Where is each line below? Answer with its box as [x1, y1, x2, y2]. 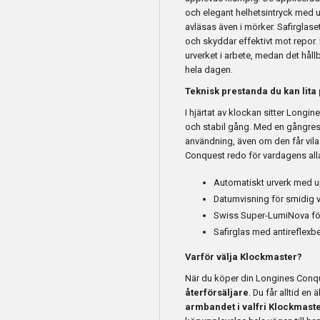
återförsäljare [185, 287, 249, 299]
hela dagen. [185, 64, 233, 76]
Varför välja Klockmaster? [185, 251, 302, 263]
